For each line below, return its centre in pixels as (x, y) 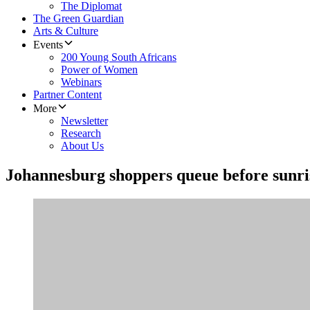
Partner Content (67, 95)
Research (81, 134)
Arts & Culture (66, 31)
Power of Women (99, 70)
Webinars (81, 82)
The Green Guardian (79, 19)
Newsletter (84, 121)
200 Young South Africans (119, 57)
